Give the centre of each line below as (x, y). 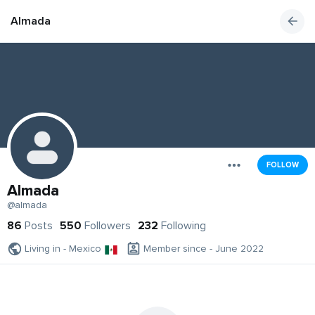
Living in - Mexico (63, 249)
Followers (108, 226)
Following (184, 226)
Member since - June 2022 (204, 249)
